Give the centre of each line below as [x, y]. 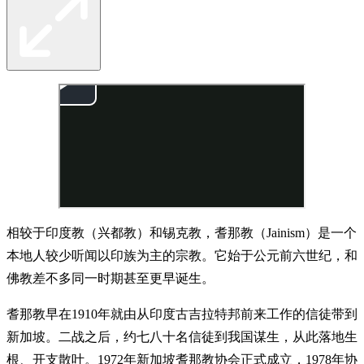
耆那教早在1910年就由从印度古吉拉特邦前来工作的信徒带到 [182, 314]
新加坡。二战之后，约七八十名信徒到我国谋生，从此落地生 [182, 336]
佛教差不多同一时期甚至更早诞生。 [110, 278]
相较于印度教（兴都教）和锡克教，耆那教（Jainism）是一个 [182, 232]
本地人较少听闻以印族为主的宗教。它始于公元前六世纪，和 [182, 255]
